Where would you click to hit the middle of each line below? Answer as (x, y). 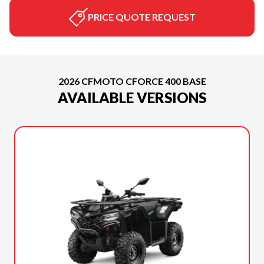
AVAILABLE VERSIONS (132, 98)
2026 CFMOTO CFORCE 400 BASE (132, 81)
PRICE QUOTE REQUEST (141, 17)
